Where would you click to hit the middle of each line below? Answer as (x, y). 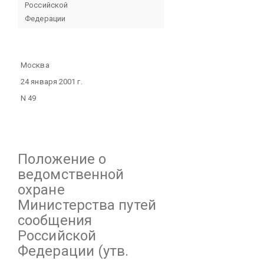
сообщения (55, 220)
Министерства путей (87, 205)
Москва (35, 65)
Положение (56, 159)
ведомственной (71, 174)
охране (41, 190)
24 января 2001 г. (52, 82)
